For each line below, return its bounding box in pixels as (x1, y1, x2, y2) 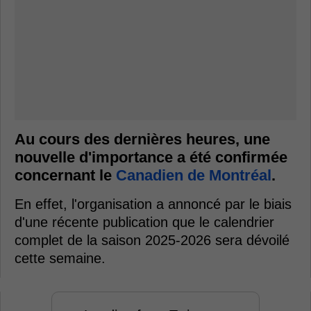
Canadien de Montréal (116, 167, 271, 184)
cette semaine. (15, 251, 106, 266)
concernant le (15, 167, 116, 184)
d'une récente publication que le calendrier (15, 215, 274, 230)
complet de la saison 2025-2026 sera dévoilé (15, 233, 289, 248)
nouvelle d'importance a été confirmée (15, 149, 287, 166)
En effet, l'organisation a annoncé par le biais (15, 196, 292, 212)
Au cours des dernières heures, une (15, 131, 270, 148)
